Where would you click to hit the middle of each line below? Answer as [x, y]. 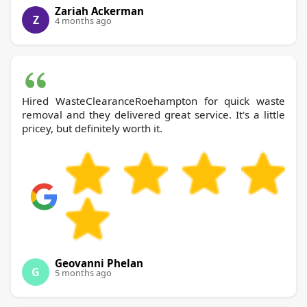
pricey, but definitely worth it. [92, 128]
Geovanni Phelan [99, 263]
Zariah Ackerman [99, 11]
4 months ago [83, 20]
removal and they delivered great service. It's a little [153, 114]
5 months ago [83, 272]
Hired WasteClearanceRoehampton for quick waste [153, 100]
